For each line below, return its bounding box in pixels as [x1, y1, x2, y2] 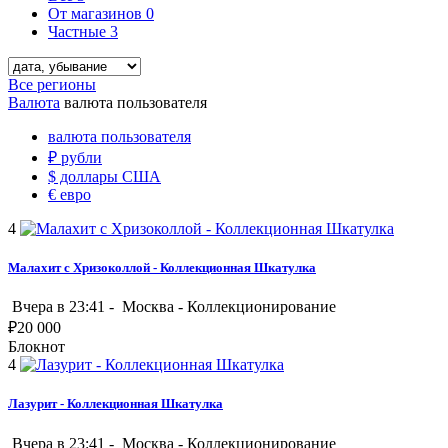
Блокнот [8, 338, 65, 356]
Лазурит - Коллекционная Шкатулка [8, 396, 223, 412]
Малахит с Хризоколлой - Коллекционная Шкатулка [8, 260, 316, 276]
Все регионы [8, 75, 96, 93]
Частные [48, 22, 110, 40]
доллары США [56, 167, 161, 185]
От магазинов [48, 4, 146, 22]
